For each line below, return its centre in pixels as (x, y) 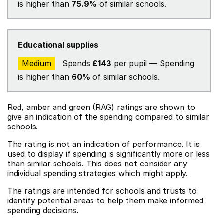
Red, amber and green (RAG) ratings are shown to (101, 107)
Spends (76, 63)
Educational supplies (58, 45)
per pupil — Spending (153, 63)
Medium (36, 63)
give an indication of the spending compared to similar (108, 117)
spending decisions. (43, 210)
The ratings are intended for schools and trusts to (102, 191)
